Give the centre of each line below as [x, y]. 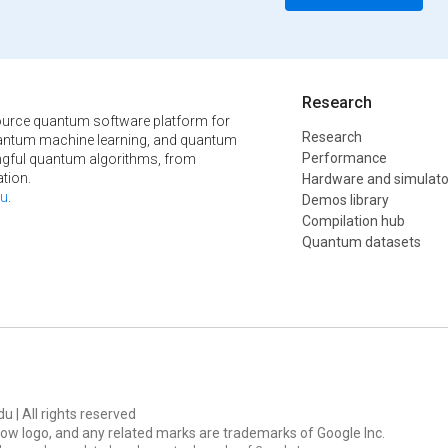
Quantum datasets [362, 241]
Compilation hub [354, 220]
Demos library [346, 199]
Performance [345, 157]
